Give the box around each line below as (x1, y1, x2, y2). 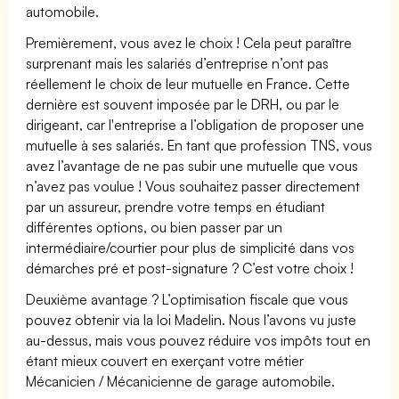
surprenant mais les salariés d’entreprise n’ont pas (26, 53, 330, 72)
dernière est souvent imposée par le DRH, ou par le (26, 94, 340, 113)
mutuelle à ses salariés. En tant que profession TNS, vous (26, 135, 373, 154)
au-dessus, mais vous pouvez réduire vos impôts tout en (26, 330, 371, 349)
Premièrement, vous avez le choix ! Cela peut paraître (26, 33, 353, 52)
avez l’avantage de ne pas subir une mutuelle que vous (26, 156, 359, 175)
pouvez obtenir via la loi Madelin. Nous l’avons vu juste (26, 310, 357, 329)
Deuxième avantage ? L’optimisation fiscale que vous (26, 289, 349, 308)
